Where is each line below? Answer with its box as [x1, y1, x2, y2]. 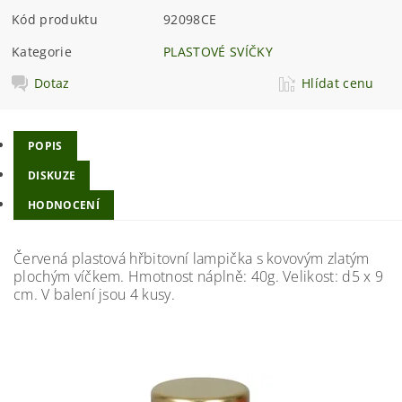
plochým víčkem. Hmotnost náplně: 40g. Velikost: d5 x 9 [13, 266, 384, 286]
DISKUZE [28, 167, 76, 183]
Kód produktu [12, 11, 98, 29]
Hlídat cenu [301, 74, 374, 92]
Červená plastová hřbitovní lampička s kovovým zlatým [13, 248, 370, 268]
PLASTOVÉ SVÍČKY [163, 43, 273, 61]
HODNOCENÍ [28, 197, 100, 213]
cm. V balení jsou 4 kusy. [13, 284, 176, 304]
